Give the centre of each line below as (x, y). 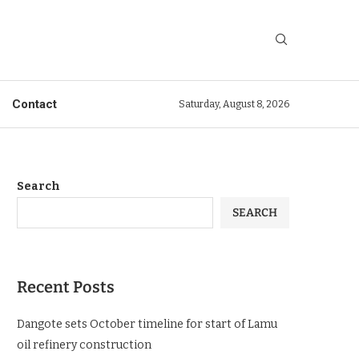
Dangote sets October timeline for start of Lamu (147, 324)
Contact (34, 104)
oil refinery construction (84, 345)
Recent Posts (66, 287)
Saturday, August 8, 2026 (234, 104)
